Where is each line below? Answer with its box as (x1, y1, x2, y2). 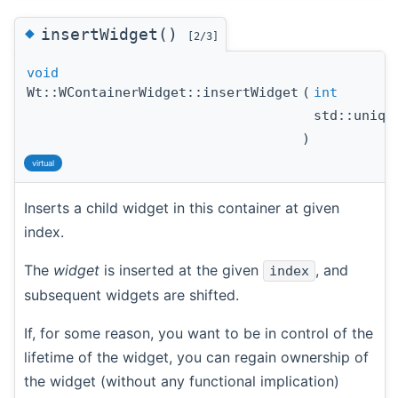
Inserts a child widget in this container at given (24, 198, 339, 217)
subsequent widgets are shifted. (24, 285, 239, 304)
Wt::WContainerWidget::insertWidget (27, 84, 298, 100)
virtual (32, 157, 54, 168)
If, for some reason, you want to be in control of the (24, 323, 373, 342)
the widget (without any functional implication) (24, 371, 339, 390)
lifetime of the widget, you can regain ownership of (24, 347, 369, 366)
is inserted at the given (99, 260, 263, 279)
